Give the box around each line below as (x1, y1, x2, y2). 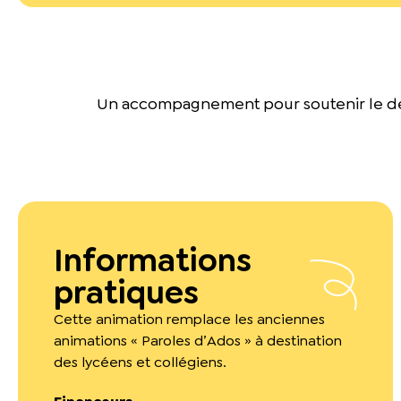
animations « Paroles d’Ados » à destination (54, 331, 342, 350)
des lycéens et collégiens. (54, 353, 226, 371)
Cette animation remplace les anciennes (54, 310, 325, 328)
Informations (54, 239, 252, 282)
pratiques (54, 271, 199, 314)
